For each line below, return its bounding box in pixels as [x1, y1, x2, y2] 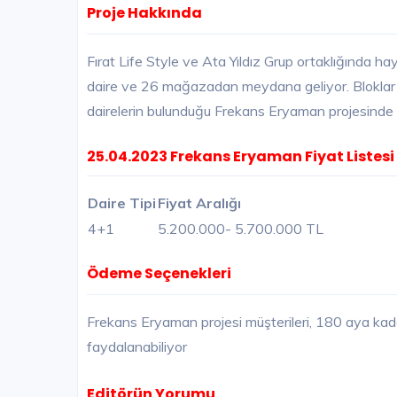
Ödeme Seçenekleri [87, 263, 231, 284]
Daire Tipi [88, 194, 156, 213]
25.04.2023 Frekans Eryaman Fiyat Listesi [87, 146, 394, 167]
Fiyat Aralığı [158, 194, 241, 213]
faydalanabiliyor [87, 338, 187, 356]
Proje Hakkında [87, 3, 202, 24]
